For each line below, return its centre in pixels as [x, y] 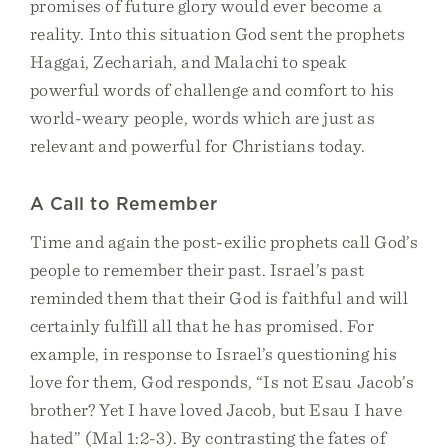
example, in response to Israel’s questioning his [213, 353]
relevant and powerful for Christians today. [198, 145]
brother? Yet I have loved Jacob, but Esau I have [216, 409]
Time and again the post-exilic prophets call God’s [224, 241]
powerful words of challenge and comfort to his [212, 89]
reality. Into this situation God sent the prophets [217, 33]
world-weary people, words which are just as [203, 117]
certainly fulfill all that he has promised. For [202, 325]
